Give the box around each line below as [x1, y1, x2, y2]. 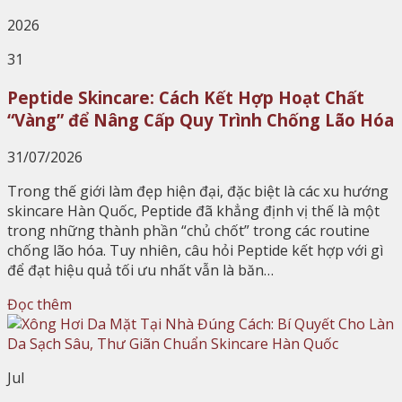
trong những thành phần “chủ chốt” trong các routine [7, 221, 370, 241]
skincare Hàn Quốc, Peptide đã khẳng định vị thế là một [7, 201, 380, 222]
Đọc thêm [7, 294, 72, 315]
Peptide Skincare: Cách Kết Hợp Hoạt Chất [7, 85, 364, 109]
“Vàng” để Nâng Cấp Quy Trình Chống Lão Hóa [7, 108, 394, 131]
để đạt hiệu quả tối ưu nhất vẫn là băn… [7, 260, 274, 281]
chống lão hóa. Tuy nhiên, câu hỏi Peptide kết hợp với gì [7, 240, 383, 261]
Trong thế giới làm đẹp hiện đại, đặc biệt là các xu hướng [7, 181, 389, 202]
